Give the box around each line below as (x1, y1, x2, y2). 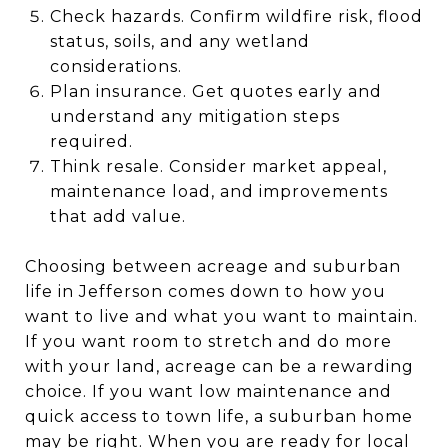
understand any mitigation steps (49, 106, 340, 126)
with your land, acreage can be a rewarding (25, 356, 414, 376)
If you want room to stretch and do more (25, 331, 392, 351)
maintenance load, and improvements (49, 181, 388, 201)
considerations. (49, 56, 182, 76)
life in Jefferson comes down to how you (25, 281, 386, 301)
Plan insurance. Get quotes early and (49, 81, 382, 101)
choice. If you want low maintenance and (25, 381, 392, 401)
